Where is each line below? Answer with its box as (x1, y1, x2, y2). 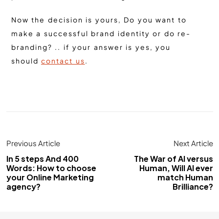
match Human (157, 172, 213, 182)
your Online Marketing (6, 172, 94, 182)
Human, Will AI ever (139, 162, 213, 173)
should (11, 56, 41, 65)
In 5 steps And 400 (6, 153, 79, 164)
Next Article (173, 138, 213, 148)
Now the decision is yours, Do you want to (11, 15, 187, 24)
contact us (41, 56, 85, 65)
